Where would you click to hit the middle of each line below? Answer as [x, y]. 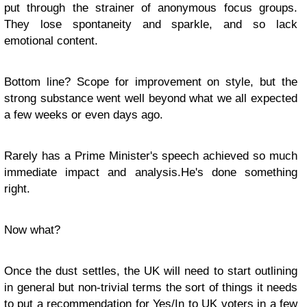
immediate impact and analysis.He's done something [151, 172]
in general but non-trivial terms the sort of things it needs [151, 287]
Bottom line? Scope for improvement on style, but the [151, 82]
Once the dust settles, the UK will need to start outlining [151, 271]
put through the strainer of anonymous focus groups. [151, 8]
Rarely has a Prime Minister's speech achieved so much [151, 156]
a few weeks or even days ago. [84, 115]
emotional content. [51, 41]
